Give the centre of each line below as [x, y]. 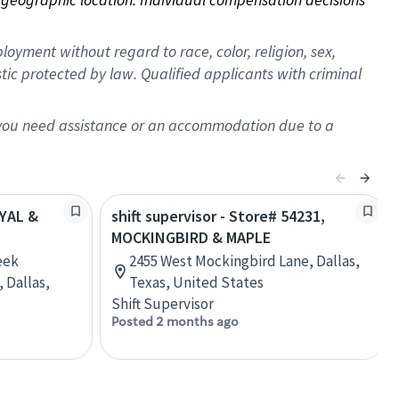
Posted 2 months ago [175, 322]
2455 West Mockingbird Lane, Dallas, [244, 261]
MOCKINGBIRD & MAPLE [191, 237]
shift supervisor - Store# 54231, [218, 216]
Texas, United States [196, 282]
